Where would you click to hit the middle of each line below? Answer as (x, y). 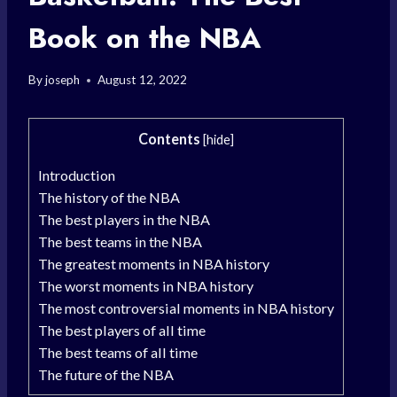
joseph (63, 80)
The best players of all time (122, 331)
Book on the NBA (145, 38)
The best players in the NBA (124, 220)
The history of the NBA (109, 198)
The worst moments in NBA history (146, 286)
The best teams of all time (118, 353)
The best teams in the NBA (120, 242)
